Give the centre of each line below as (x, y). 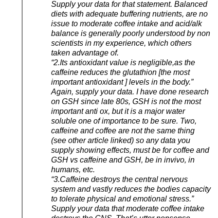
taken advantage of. (85, 53)
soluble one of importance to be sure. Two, (124, 121)
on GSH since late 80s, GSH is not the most (126, 102)
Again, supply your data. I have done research (130, 92)
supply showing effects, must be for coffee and (130, 150)
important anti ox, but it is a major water (118, 111)
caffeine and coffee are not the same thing (123, 131)
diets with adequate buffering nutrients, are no (129, 14)
